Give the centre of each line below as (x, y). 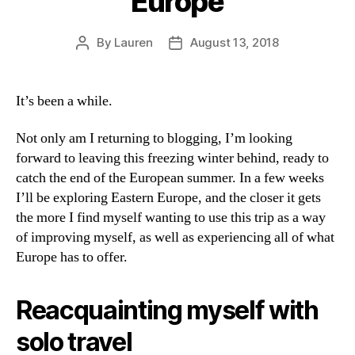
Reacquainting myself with (167, 310)
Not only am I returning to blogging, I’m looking (154, 138)
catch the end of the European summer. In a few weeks (170, 178)
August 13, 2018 (234, 42)
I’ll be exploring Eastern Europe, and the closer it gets (168, 198)
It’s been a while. (64, 101)
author (100, 60)
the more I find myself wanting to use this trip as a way (171, 218)
